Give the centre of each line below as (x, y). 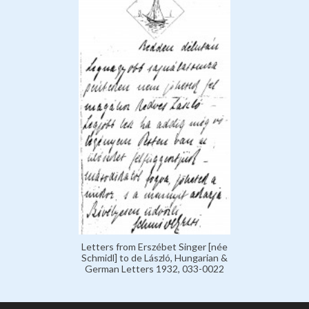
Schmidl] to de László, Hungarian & (154, 257)
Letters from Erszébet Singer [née (154, 246)
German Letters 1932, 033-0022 (154, 268)
